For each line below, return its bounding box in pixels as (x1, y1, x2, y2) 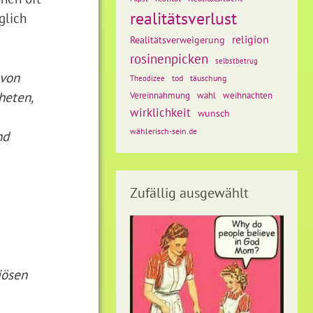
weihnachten (223, 89, 272, 101)
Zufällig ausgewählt (130, 184, 249, 202)
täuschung (190, 73, 226, 83)
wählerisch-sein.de (130, 126, 197, 136)
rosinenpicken (130, 50, 208, 67)
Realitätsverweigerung (130, 34, 225, 46)
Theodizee (130, 73, 165, 83)
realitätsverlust (130, 8, 237, 29)
